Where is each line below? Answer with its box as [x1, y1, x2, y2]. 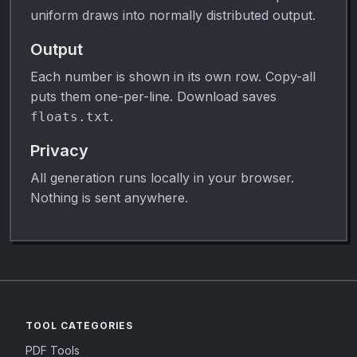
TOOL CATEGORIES [25, 320, 134, 331]
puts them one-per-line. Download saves [30, 88, 277, 104]
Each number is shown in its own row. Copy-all [30, 68, 316, 84]
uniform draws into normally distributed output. [30, 6, 316, 23]
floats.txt [30, 108, 110, 124]
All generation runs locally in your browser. [30, 169, 294, 186]
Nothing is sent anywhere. [30, 189, 188, 206]
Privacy [30, 140, 88, 160]
